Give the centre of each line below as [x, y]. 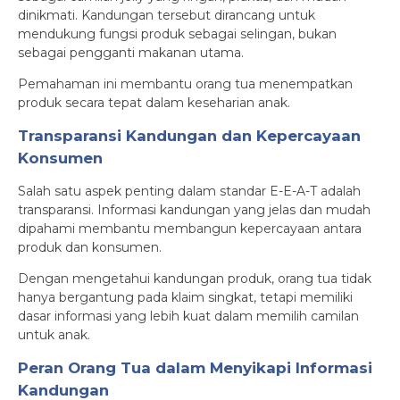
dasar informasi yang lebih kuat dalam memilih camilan [188, 316]
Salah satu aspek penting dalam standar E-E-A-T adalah [189, 191]
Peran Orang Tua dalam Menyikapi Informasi [195, 368]
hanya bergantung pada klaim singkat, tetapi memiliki [185, 297]
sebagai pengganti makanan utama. [131, 53]
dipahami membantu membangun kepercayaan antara [190, 229]
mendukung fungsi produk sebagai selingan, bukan [177, 34]
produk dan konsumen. [90, 247]
